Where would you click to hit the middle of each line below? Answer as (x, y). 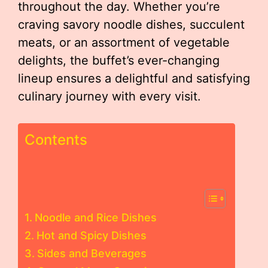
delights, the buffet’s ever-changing (119, 60)
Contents (56, 140)
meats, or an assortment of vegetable (124, 42)
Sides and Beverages (92, 253)
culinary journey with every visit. (109, 96)
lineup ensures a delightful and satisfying (134, 78)
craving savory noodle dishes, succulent (131, 25)
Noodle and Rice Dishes (95, 217)
